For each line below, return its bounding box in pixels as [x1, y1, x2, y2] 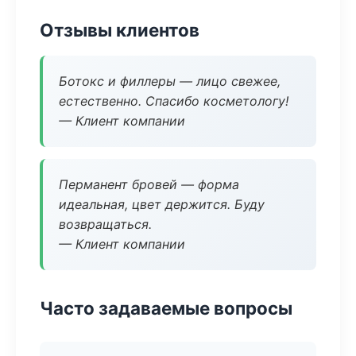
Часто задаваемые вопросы [40, 297, 292, 319]
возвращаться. [59, 216, 152, 232]
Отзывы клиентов [40, 19, 199, 41]
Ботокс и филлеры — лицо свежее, [59, 73, 281, 89]
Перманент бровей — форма [59, 176, 239, 192]
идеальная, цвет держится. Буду [59, 196, 265, 212]
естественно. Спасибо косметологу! [59, 93, 288, 109]
